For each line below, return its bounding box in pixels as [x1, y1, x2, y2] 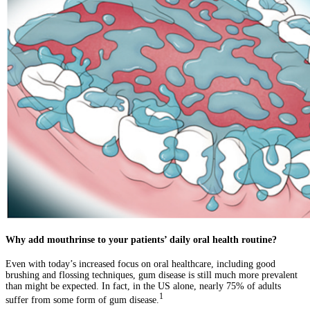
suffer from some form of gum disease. [6, 294, 159, 305]
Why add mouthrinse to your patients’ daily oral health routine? [6, 235, 277, 246]
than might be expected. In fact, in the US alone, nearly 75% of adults [6, 280, 281, 291]
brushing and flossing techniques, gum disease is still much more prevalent [6, 269, 298, 280]
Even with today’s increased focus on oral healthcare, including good [6, 258, 275, 269]
